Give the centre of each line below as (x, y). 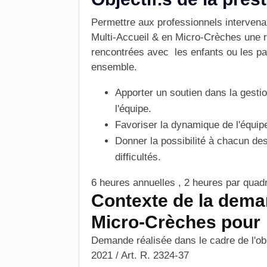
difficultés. (138, 157)
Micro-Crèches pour (176, 222)
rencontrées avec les (141, 52)
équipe (134, 109)
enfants (207, 52)
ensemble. (114, 67)
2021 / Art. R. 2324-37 (140, 255)
